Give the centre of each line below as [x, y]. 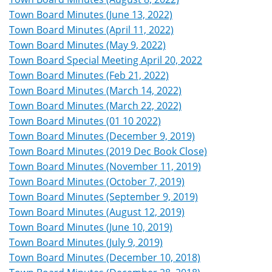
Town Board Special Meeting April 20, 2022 [106, 60]
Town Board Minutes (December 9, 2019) [102, 136]
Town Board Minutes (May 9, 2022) [87, 45]
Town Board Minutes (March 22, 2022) [95, 106]
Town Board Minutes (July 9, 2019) [86, 243]
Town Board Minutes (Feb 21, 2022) [89, 76]
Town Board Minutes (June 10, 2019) [91, 227]
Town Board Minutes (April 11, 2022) [91, 30]
